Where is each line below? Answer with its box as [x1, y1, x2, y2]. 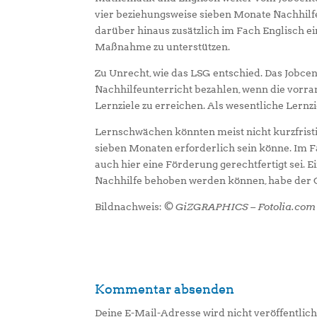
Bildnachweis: [95, 201, 165, 212]
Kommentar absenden [95, 282, 235, 296]
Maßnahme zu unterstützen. [95, 41, 231, 52]
